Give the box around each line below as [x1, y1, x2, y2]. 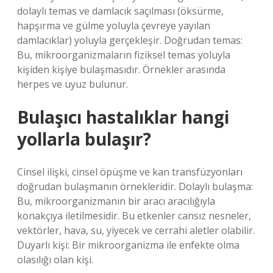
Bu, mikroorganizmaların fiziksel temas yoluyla [17, 48, 230, 62]
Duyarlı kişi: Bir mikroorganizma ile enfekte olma [17, 238, 239, 252]
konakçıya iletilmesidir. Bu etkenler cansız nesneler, [17, 209, 251, 222]
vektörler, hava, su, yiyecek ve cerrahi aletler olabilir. [17, 224, 255, 237]
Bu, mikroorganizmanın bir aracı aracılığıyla [17, 194, 215, 208]
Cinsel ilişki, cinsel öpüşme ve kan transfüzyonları [17, 165, 243, 179]
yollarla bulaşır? [17, 127, 151, 151]
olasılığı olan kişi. [17, 253, 93, 266]
